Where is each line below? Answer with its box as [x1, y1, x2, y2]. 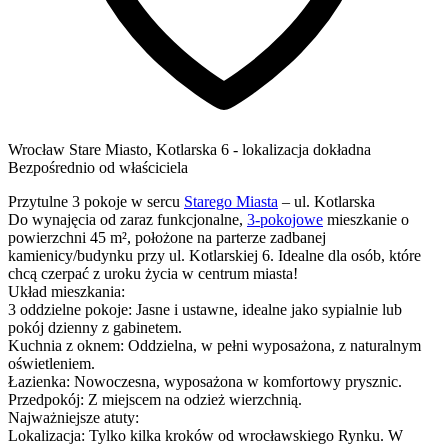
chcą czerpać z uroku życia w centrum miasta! [8, 264, 298, 282]
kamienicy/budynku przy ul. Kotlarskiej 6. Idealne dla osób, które [8, 246, 421, 264]
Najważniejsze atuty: [8, 408, 139, 426]
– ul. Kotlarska [278, 192, 375, 210]
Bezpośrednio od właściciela [8, 158, 188, 176]
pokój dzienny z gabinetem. [8, 318, 182, 336]
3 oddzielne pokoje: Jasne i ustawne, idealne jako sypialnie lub [8, 300, 402, 318]
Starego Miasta [184, 192, 278, 210]
